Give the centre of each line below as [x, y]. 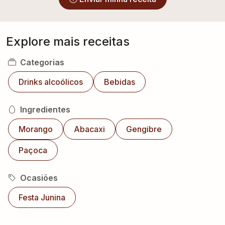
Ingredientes [45, 109]
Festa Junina [42, 197]
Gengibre [144, 129]
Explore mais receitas [68, 41]
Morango [36, 129]
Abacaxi [89, 129]
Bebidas [120, 82]
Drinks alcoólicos [51, 82]
